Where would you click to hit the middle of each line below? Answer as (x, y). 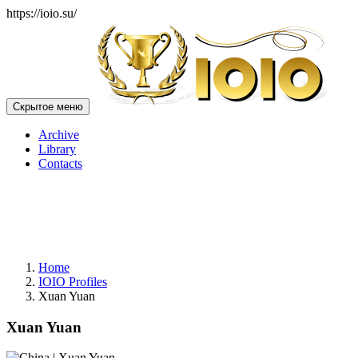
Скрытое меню (48, 107)
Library (57, 149)
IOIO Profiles (73, 282)
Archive (59, 135)
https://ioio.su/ (42, 13)
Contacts (60, 163)
